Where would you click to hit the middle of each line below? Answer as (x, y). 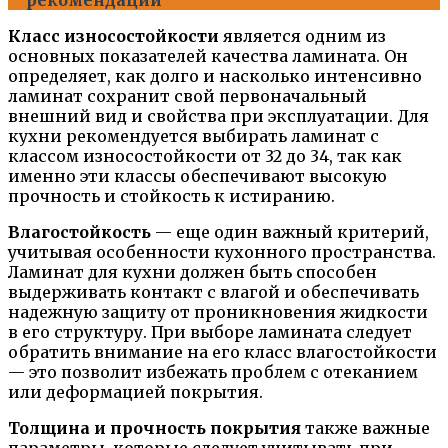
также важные (365, 428)
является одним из (302, 36)
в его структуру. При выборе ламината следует (210, 332)
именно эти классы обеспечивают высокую (197, 176)
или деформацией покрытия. (135, 392)
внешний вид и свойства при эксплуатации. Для (218, 116)
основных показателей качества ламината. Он (208, 56)
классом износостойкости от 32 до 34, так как (205, 156)
